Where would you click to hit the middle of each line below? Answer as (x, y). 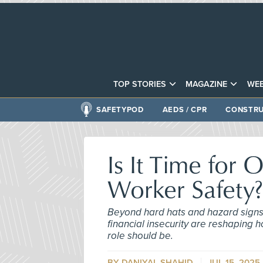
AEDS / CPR (185, 109)
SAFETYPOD (120, 109)
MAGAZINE (207, 84)
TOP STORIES (140, 84)
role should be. (140, 235)
